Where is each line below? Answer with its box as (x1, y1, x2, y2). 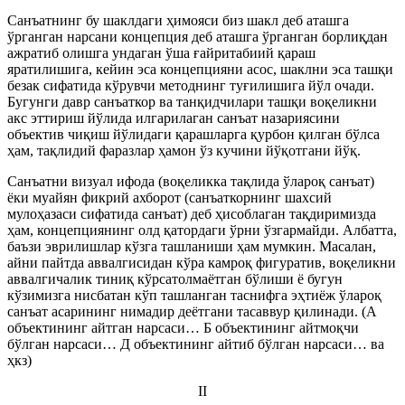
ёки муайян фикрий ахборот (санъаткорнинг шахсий (7, 190, 332, 205)
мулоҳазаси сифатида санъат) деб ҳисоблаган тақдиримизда (7, 206, 376, 221)
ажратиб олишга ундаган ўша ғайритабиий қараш (7, 45, 316, 61)
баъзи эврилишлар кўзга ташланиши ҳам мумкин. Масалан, (7, 239, 376, 254)
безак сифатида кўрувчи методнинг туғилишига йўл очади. (7, 78, 374, 93)
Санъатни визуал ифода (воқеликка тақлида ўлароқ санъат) (7, 174, 374, 189)
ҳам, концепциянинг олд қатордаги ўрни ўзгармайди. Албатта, (7, 222, 397, 238)
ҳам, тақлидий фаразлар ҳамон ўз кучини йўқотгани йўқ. (7, 143, 361, 158)
